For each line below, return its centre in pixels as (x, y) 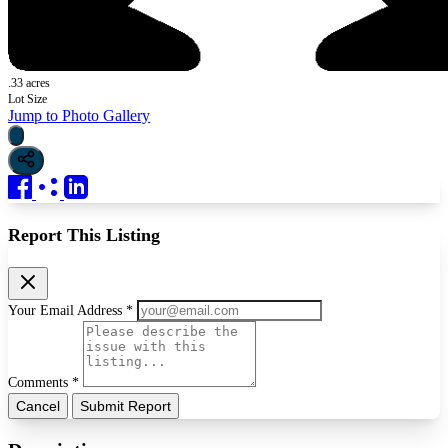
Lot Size (27, 98)
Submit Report (125, 405)
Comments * (45, 382)
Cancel (38, 405)
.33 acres (29, 82)
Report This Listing (84, 234)
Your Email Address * (72, 310)
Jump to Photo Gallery (79, 115)
